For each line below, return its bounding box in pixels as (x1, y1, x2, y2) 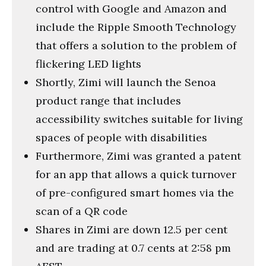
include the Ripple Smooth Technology (36, 20, 236, 34)
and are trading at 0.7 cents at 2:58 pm (36, 240, 231, 255)
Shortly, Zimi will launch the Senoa (36, 75, 216, 89)
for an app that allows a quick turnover (36, 167, 236, 181)
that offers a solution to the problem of (36, 38, 236, 52)
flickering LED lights (36, 56, 141, 71)
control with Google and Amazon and (36, 1, 227, 15)
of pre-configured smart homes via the (36, 185, 234, 199)
